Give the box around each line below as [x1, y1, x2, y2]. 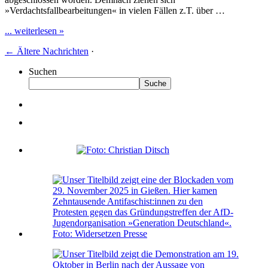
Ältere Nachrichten [14, 45, 89, 56]
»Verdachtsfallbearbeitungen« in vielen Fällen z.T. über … [5, 5, 225, 16]
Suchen [29, 66, 57, 77]
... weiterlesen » [5, 25, 64, 36]
